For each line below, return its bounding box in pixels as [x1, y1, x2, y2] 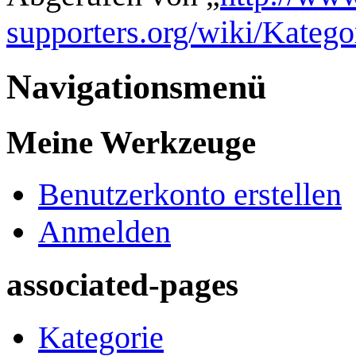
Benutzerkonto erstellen [38, 176, 342, 213]
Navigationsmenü [6, 67, 266, 106]
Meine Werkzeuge [6, 123, 256, 161]
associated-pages [6, 266, 238, 304]
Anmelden [38, 214, 171, 250]
